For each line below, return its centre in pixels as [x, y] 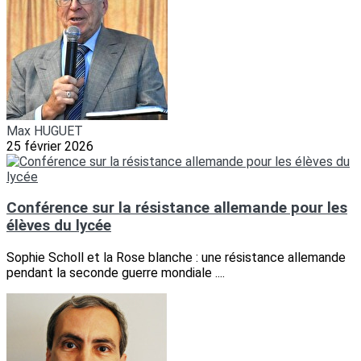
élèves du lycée [59, 226]
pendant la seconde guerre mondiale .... [116, 273]
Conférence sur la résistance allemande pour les [177, 208]
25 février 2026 [50, 146]
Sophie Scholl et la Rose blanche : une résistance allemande [176, 258]
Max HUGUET [45, 131]
